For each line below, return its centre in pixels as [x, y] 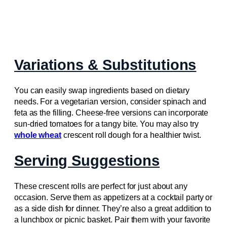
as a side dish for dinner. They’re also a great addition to [113, 208]
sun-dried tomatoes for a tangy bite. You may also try [106, 124]
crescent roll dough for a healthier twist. [131, 135]
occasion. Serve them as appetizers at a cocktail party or [113, 197]
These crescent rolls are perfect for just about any [101, 186]
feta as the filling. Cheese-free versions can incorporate [111, 112]
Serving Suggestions [87, 161]
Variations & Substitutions [105, 65]
